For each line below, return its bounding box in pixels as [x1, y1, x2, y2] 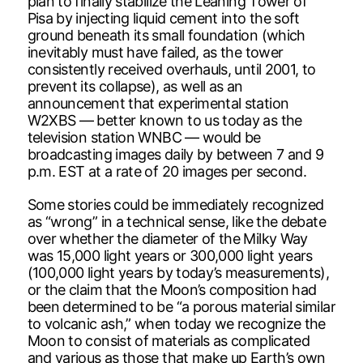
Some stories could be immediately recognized [27, 195, 324, 213]
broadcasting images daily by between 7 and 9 [27, 145, 324, 163]
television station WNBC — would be [27, 128, 261, 146]
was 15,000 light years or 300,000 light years [27, 246, 313, 264]
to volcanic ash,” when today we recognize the [27, 314, 326, 332]
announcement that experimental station [27, 94, 289, 112]
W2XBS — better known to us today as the [27, 111, 302, 129]
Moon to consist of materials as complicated [27, 331, 310, 349]
